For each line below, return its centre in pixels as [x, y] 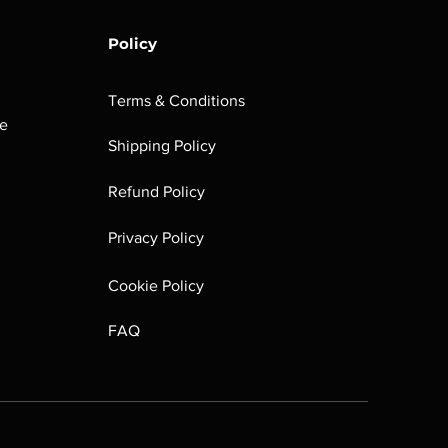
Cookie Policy [156, 285]
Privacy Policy [156, 237]
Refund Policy [156, 191]
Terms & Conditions [176, 100]
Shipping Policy [162, 145]
